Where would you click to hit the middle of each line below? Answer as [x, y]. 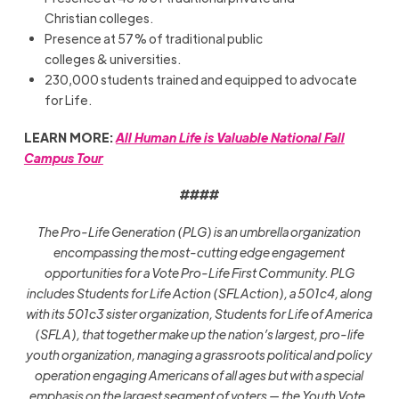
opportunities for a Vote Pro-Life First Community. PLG [199, 272]
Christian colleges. [100, 18]
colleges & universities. [115, 59]
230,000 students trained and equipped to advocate [201, 80]
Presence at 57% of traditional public [154, 39]
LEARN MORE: [69, 137]
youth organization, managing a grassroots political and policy [199, 354]
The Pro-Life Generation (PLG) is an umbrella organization [199, 231]
